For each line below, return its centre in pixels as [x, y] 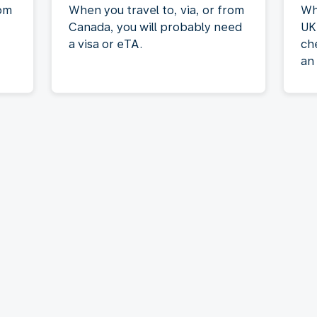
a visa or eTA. [105, 44]
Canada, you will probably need [155, 27]
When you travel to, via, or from [156, 10]
